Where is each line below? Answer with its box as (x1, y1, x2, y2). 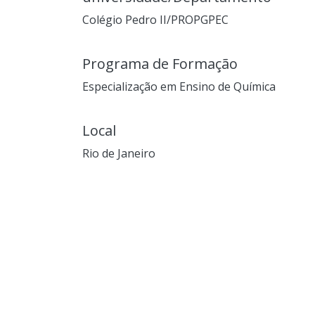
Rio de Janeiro (82, 145, 155, 161)
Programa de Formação (82, 53, 238, 73)
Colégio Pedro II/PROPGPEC (82, 11, 229, 27)
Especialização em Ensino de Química (82, 78, 276, 94)
